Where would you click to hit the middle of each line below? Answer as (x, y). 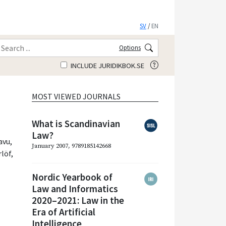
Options (130, 47)
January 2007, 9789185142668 (71, 146)
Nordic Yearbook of (72, 177)
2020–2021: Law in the (78, 200)
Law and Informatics (75, 188)
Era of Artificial (64, 212)
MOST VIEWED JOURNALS (76, 96)
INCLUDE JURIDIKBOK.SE (107, 65)
